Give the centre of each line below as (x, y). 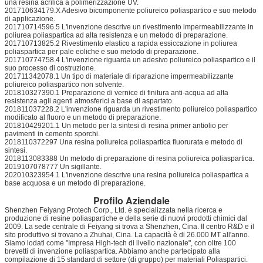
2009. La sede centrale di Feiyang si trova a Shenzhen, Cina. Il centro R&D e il (129, 226)
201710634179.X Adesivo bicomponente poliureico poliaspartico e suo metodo (131, 10)
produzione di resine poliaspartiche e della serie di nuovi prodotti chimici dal (126, 218)
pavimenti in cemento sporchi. (52, 134)
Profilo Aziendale (131, 200)
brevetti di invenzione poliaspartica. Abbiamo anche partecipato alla (112, 251)
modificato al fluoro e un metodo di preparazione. (83, 117)
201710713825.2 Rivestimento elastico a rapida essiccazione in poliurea (121, 43)
